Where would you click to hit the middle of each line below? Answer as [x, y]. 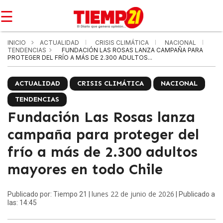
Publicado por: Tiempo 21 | [50, 194]
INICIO [17, 43]
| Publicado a [195, 194]
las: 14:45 [22, 203]
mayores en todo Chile [85, 169]
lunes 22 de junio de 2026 [133, 194]
